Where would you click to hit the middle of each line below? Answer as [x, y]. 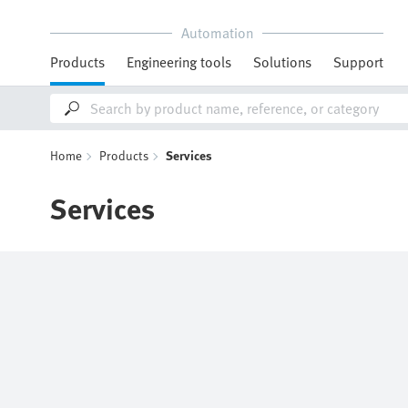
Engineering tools [179, 62]
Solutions [282, 62]
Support [358, 62]
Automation [217, 33]
